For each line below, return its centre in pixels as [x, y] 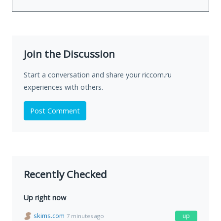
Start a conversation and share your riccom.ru [98, 75]
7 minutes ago [85, 216]
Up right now [45, 198]
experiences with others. [63, 87]
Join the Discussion [69, 54]
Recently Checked [65, 174]
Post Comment [55, 111]
